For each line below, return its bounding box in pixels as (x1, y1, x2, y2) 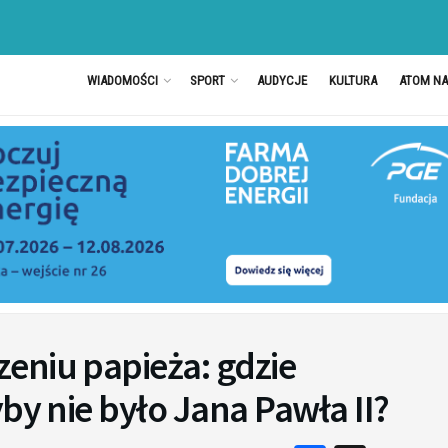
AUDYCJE (256, 73, 307, 88)
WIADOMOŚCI (86, 73, 158, 88)
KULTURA (328, 73, 377, 88)
